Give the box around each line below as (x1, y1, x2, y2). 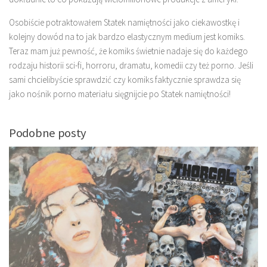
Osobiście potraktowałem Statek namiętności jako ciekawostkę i (9, 17, 240, 28)
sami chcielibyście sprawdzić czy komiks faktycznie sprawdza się (9, 74, 241, 85)
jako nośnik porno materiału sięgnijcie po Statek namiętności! (9, 88, 231, 100)
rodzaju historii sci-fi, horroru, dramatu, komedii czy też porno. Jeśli (9, 60, 253, 71)
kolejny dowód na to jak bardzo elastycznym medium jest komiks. (9, 31, 245, 42)
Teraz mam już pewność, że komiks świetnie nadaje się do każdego (9, 45, 248, 57)
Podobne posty (9, 125, 87, 141)
